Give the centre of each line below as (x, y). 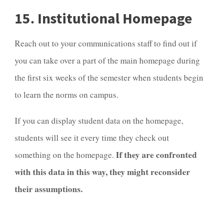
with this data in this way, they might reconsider (102, 172)
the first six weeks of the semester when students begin (109, 78)
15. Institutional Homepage (103, 18)
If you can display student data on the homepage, (99, 120)
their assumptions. (49, 189)
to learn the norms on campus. (68, 95)
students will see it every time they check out (92, 137)
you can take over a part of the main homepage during (107, 61)
